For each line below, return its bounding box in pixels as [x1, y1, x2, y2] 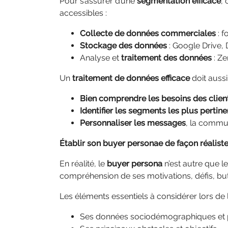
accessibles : [60, 8, 109, 18]
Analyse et [80, 53, 119, 63]
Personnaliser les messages [80, 118, 186, 128]
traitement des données [119, 53, 212, 63]
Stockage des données [80, 41, 167, 50]
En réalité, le [60, 159, 107, 168]
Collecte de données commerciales [80, 28, 218, 38]
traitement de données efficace [72, 73, 190, 83]
